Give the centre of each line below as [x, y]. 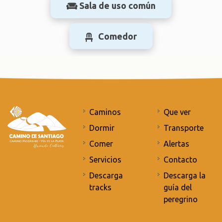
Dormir [102, 128]
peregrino [180, 199]
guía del [177, 187]
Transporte [183, 128]
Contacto [180, 160]
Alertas [176, 144]
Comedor [117, 36]
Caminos [105, 112]
